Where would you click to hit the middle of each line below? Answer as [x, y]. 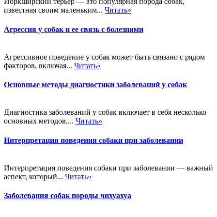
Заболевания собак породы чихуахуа [68, 196]
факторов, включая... [39, 65]
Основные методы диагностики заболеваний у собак [95, 85]
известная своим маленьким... [54, 10]
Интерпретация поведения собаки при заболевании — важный [108, 168]
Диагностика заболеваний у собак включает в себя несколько [105, 112]
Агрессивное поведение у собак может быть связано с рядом [104, 57]
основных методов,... [40, 121]
